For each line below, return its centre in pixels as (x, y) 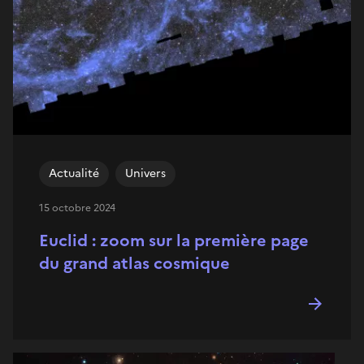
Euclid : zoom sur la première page (174, 240)
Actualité (74, 173)
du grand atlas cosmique (134, 263)
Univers (145, 173)
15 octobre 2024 (77, 208)
